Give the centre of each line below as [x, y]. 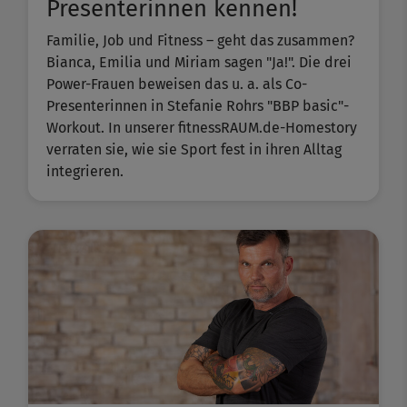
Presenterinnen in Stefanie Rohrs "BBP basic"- [198, 106]
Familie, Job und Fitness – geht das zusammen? [200, 41]
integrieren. [85, 172]
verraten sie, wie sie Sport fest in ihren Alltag [194, 150]
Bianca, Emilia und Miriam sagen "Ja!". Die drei [199, 63]
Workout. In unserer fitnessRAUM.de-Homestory [202, 128]
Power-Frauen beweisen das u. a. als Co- [177, 84]
